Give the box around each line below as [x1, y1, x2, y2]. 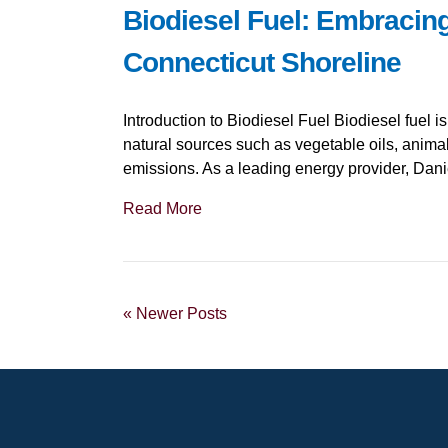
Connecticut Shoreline [122, 47, 401, 78]
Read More [122, 200, 202, 217]
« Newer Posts [122, 305, 227, 322]
